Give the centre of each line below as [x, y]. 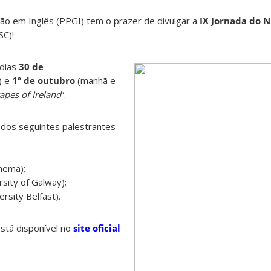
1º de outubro [44, 81]
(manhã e [95, 81]
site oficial [97, 228]
